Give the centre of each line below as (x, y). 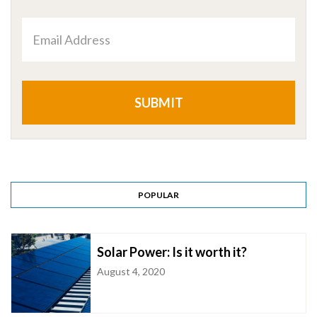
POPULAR (158, 195)
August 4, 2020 (131, 271)
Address (178, 45)
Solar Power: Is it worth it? (172, 252)
